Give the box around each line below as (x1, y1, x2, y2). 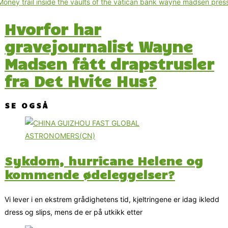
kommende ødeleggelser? (5, 166, 175, 182)
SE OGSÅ (5, 101, 49, 110)
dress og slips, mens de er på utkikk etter (5, 207, 142, 216)
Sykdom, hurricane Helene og (5, 153, 203, 168)
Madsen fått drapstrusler (5, 53, 214, 73)
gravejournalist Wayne (5, 36, 193, 55)
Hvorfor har (5, 19, 101, 38)
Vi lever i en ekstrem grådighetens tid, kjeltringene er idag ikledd (5, 194, 219, 204)
